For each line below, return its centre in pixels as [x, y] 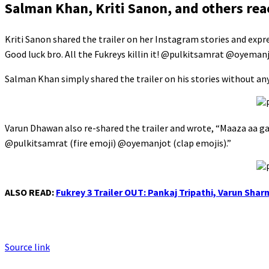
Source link [27, 246]
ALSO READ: [29, 192]
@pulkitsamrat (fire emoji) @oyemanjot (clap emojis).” [118, 143]
